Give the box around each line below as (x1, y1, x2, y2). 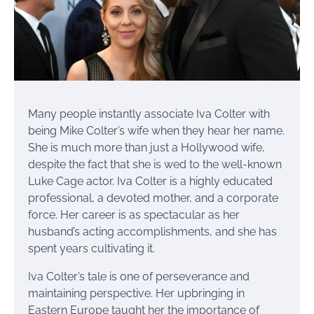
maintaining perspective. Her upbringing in (28, 286, 245, 300)
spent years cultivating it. (28, 241, 155, 255)
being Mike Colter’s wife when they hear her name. (28, 123, 285, 137)
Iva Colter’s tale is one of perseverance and (28, 269, 250, 283)
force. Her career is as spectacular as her (28, 207, 240, 221)
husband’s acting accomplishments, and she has (28, 224, 277, 238)
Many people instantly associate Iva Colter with (28, 107, 270, 121)
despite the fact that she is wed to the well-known (28, 157, 282, 171)
